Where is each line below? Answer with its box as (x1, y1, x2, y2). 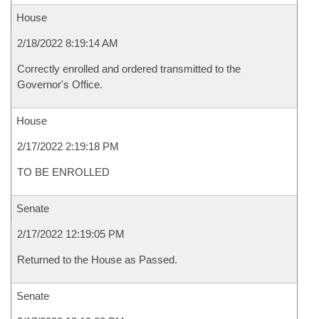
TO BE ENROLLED (17, 166, 110, 178)
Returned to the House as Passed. (17, 253, 177, 266)
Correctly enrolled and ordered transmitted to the (17, 63, 241, 75)
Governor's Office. (17, 78, 103, 90)
